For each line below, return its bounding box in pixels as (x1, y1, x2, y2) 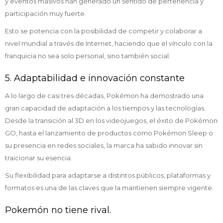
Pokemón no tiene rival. (5, 205, 111, 216)
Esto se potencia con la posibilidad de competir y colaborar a (5, 27, 202, 35)
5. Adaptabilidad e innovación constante (5, 73, 185, 84)
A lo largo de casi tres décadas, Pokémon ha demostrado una (5, 92, 204, 100)
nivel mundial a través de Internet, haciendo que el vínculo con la (5, 39, 213, 47)
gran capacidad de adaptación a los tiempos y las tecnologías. (5, 104, 206, 112)
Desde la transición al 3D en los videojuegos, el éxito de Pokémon (5, 116, 218, 124)
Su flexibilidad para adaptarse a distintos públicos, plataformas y (5, 171, 211, 179)
